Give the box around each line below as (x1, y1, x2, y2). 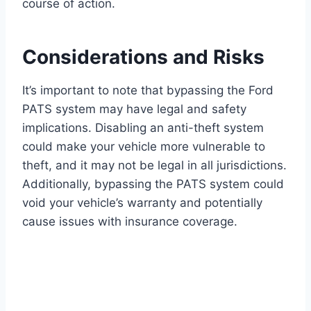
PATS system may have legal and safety (22, 102, 246, 117)
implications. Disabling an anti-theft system (22, 121, 264, 135)
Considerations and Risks (22, 45, 264, 69)
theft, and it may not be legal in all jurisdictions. (22, 158, 287, 173)
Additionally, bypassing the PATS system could (22, 177, 284, 192)
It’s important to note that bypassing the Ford (22, 83, 274, 98)
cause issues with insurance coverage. (22, 215, 237, 229)
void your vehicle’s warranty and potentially (22, 196, 262, 210)
